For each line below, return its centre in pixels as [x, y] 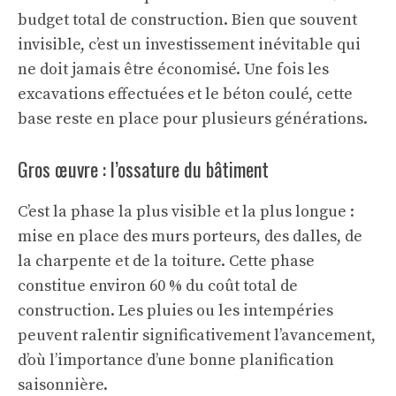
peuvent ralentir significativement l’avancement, [197, 336]
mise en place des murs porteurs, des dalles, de [190, 237]
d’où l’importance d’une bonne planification [176, 361]
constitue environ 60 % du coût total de [158, 286]
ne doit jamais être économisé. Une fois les [173, 70]
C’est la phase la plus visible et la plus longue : [186, 212]
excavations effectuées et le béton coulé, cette [185, 95]
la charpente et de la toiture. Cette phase [166, 262]
